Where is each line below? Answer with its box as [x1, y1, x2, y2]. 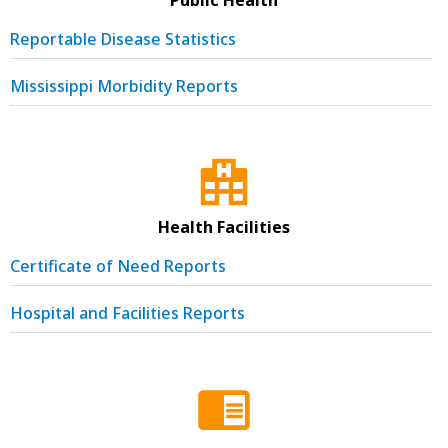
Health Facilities [158, 215, 290, 238]
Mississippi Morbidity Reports [10, 74, 238, 97]
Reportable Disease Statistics [10, 27, 236, 50]
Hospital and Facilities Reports [10, 301, 245, 324]
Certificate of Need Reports [10, 254, 226, 277]
